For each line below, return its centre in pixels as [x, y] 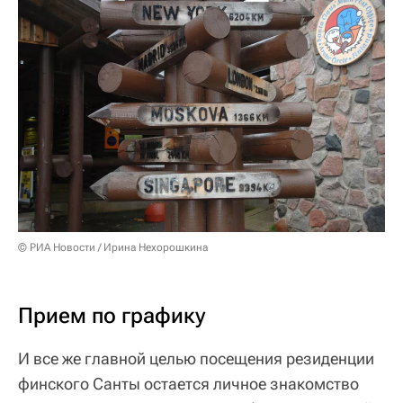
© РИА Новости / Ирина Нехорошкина [113, 248]
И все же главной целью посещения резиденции [196, 359]
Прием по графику [112, 316]
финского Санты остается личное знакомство [188, 384]
